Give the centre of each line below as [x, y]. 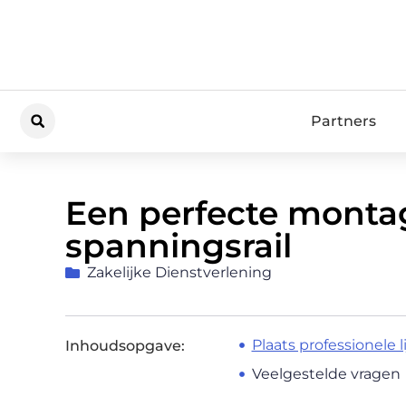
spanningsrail [179, 245]
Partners [343, 121]
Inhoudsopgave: [125, 345]
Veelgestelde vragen [326, 373]
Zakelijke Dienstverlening [179, 272]
